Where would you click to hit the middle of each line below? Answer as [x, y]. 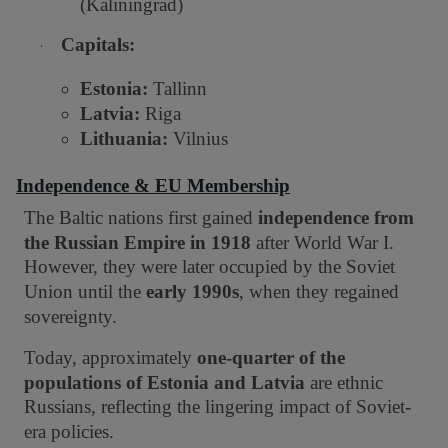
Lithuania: [124, 138]
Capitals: [98, 44]
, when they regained [319, 291]
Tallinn [177, 88]
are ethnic [344, 382]
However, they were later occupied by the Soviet [209, 266]
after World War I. [322, 242]
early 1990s [192, 291]
